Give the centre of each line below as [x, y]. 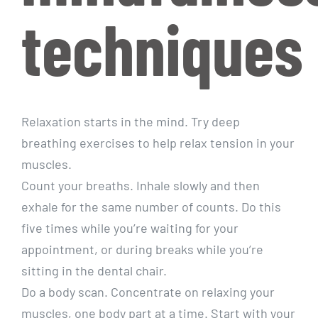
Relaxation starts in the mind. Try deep [131, 122]
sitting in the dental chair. [94, 271]
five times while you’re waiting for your [130, 228]
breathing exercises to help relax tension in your [158, 143]
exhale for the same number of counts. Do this [151, 207]
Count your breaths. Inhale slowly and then [141, 186]
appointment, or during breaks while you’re [142, 250]
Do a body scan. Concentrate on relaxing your [148, 292]
